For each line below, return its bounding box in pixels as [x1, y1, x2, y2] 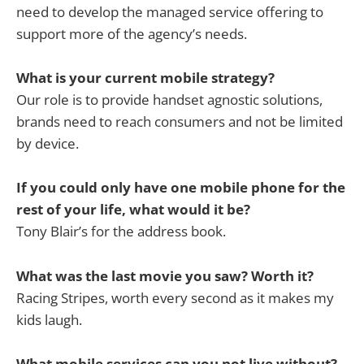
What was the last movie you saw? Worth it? [16, 266, 314, 285]
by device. [16, 134, 79, 154]
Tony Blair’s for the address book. [16, 222, 226, 241]
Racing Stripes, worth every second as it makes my [16, 288, 334, 307]
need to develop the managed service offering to [16, 2, 323, 21]
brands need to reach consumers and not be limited [16, 112, 343, 132]
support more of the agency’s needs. [16, 24, 247, 43]
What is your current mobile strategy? [16, 68, 275, 88]
